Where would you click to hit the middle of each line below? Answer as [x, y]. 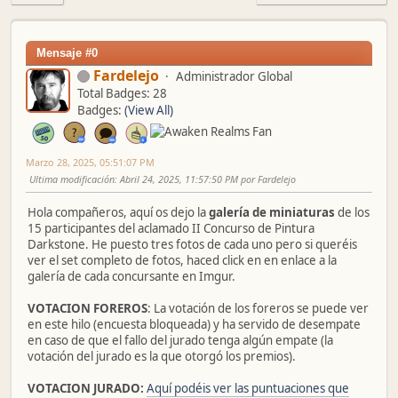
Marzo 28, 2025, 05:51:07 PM [90, 162]
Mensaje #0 [67, 52]
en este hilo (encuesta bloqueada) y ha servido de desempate [194, 324]
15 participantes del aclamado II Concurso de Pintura [171, 228]
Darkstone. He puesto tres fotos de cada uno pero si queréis [192, 244]
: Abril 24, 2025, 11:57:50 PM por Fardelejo [205, 179]
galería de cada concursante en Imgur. [131, 276]
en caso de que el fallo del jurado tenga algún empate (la [180, 340]
